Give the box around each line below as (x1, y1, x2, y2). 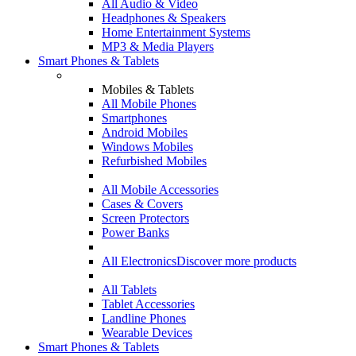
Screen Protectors (102, 211, 189, 225)
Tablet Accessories (102, 297, 195, 311)
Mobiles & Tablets (102, 83, 194, 96)
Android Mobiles (102, 126, 188, 139)
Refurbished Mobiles (102, 154, 207, 168)
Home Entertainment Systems (102, 25, 250, 39)
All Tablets (102, 283, 157, 296)
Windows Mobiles (102, 140, 193, 153)
